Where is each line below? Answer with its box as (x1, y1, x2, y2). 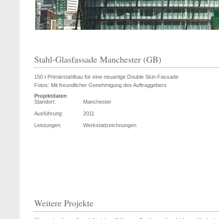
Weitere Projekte (34, 197, 93, 209)
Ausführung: (34, 110, 63, 116)
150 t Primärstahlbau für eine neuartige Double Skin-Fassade (34, 74, 178, 80)
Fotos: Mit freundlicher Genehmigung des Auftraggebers (34, 82, 167, 88)
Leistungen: (34, 122, 62, 128)
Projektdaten (34, 93, 67, 99)
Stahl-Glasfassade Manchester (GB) (34, 53, 161, 65)
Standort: (34, 99, 56, 105)
